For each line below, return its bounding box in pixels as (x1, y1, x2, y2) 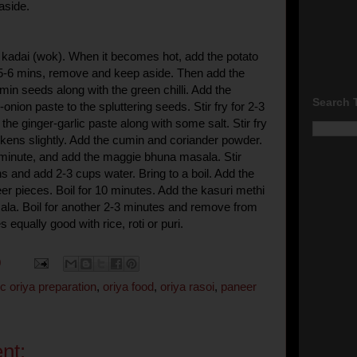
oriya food (103, 280, 154, 293)
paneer (221, 280, 257, 293)
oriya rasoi (160, 280, 214, 293)
